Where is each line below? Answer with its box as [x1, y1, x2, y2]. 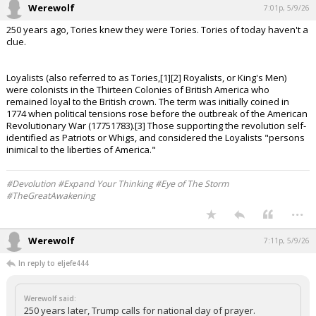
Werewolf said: [24, 293, 76, 303]
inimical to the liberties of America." [6, 143, 156, 156]
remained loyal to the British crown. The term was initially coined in [6, 95, 289, 108]
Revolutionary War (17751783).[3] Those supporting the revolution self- [6, 119, 306, 132]
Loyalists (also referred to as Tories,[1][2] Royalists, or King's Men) [6, 71, 286, 84]
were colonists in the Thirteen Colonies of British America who [6, 83, 269, 96]
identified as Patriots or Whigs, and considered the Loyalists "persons [6, 131, 305, 144]
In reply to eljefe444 [18, 258, 89, 268]
